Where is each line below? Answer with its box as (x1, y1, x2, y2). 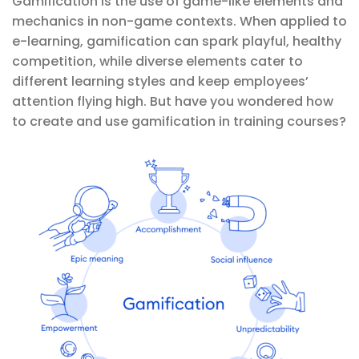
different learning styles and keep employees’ (12, 72, 309, 91)
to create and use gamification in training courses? (12, 112, 346, 131)
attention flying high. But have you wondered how (12, 92, 333, 111)
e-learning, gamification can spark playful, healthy (12, 32, 341, 51)
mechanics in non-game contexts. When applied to (12, 12, 347, 31)
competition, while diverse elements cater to (12, 52, 303, 71)
